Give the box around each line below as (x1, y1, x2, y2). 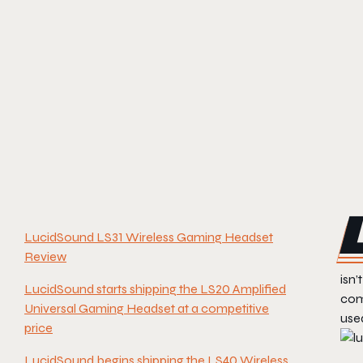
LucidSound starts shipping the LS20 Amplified (24, 280, 286, 297)
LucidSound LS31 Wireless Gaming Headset (24, 228, 273, 245)
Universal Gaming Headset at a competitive (24, 300, 269, 316)
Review (24, 248, 66, 264)
